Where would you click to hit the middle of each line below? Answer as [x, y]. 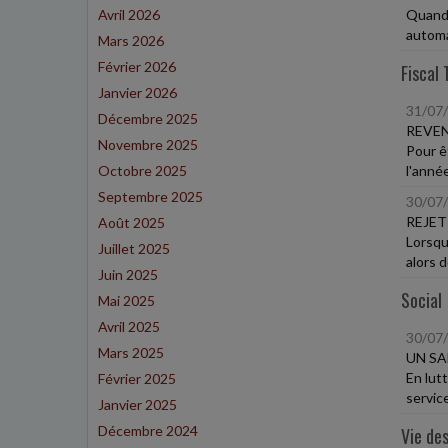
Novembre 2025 [148, 144]
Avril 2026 [129, 14]
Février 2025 [137, 378]
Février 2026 [137, 66]
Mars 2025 [131, 352]
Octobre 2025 [142, 170]
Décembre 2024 [148, 430]
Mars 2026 [131, 40]
